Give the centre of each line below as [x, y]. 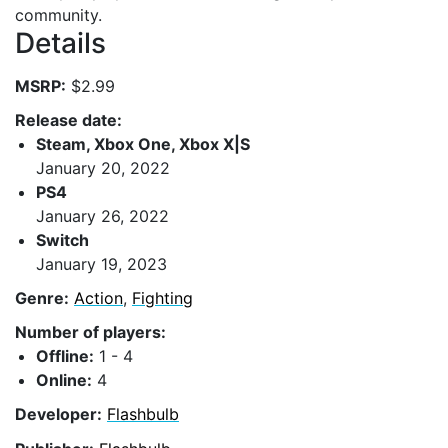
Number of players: [90, 332]
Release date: [68, 119]
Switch [62, 239]
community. [58, 14]
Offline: [65, 356]
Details [60, 42]
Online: [64, 380]
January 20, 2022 [103, 167]
